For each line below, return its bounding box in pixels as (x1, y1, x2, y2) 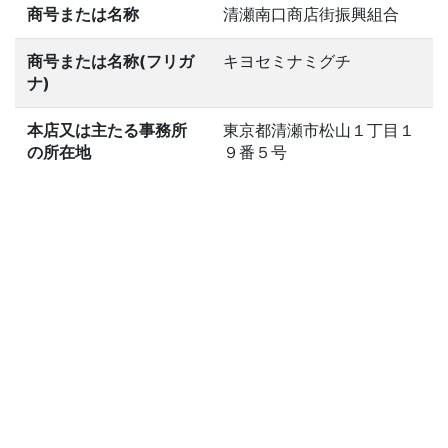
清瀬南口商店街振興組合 (223, 4, 399, 24)
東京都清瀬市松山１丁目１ (223, 120, 415, 140)
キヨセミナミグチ (223, 51, 351, 71)
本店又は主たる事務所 (27, 120, 187, 140)
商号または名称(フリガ (27, 51, 194, 71)
